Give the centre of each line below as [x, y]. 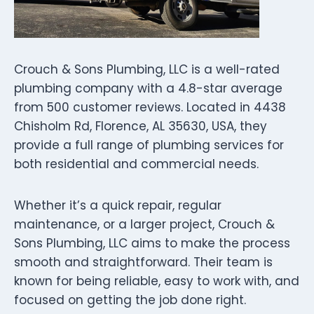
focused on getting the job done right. [130, 300]
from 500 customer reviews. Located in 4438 [150, 107]
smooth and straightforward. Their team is [143, 262]
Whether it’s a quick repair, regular [118, 205]
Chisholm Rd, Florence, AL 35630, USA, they [141, 126]
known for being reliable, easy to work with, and [157, 281]
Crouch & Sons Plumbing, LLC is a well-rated [147, 69]
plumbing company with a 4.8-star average [148, 88]
